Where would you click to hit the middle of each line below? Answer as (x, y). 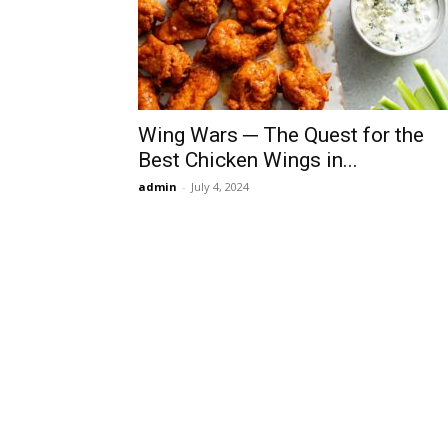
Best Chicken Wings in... (248, 160)
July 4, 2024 (220, 186)
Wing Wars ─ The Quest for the (281, 135)
